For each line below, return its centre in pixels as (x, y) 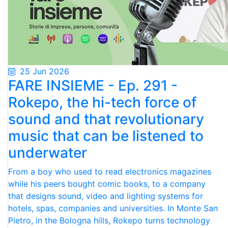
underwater (48, 153)
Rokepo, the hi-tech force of (102, 102)
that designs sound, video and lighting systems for (106, 196)
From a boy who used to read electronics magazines (110, 172)
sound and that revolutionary (106, 119)
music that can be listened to (106, 136)
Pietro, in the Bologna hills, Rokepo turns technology (109, 220)
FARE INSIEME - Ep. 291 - (93, 85)
